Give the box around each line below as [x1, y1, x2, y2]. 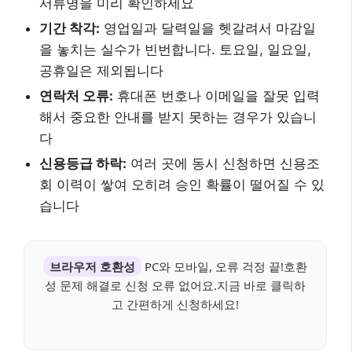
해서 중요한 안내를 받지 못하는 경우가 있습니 [39, 109, 317, 126]
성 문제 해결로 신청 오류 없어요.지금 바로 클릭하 [45, 277, 306, 294]
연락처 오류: [39, 88, 113, 104]
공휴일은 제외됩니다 [39, 63, 163, 79]
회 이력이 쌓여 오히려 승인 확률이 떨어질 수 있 [39, 177, 324, 193]
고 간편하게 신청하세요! [112, 296, 239, 313]
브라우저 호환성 [49, 258, 135, 275]
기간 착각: [39, 20, 100, 37]
